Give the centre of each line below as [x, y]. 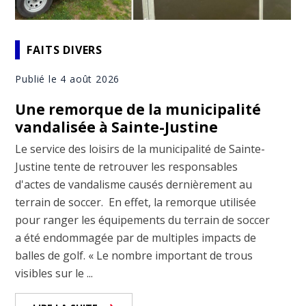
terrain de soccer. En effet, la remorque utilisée [136, 203]
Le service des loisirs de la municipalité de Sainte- [140, 149]
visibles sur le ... [54, 274]
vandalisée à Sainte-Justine [117, 127]
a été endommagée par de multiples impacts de [136, 238]
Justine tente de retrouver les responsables [127, 167]
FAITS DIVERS [65, 50]
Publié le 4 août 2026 [68, 79]
